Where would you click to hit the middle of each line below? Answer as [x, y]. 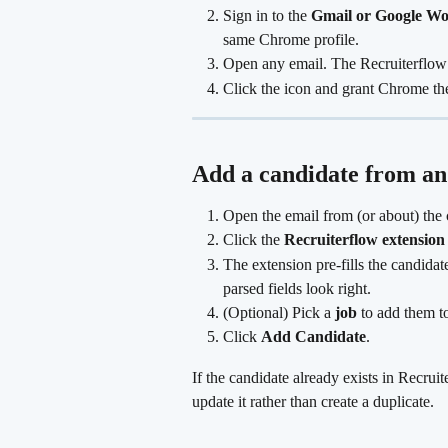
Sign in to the [267, 16]
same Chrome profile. [291, 40]
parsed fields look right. [297, 288]
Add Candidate [313, 337]
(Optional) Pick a [279, 312]
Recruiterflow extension [364, 240]
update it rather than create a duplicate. [313, 401]
